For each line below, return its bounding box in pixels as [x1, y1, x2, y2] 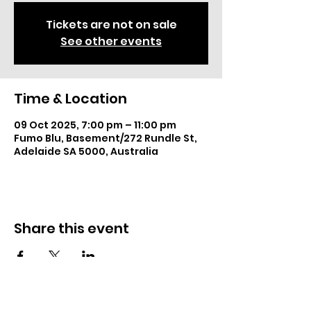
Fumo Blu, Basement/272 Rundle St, [14, 131, 197, 145]
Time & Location [14, 89, 127, 108]
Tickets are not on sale [45, 17, 177, 33]
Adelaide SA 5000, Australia [14, 144, 158, 158]
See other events [60, 33, 162, 49]
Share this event [14, 219, 129, 238]
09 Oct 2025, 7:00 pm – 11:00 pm [14, 118, 176, 132]
